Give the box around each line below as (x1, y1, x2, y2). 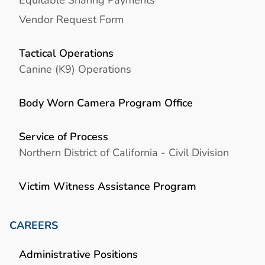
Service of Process (19, 129, 108, 144)
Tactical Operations (19, 46, 114, 61)
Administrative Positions (19, 247, 138, 262)
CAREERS (9, 218, 58, 233)
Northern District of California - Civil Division (19, 144, 229, 160)
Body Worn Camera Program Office (19, 95, 193, 111)
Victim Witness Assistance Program (19, 179, 196, 194)
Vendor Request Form (19, 12, 124, 27)
